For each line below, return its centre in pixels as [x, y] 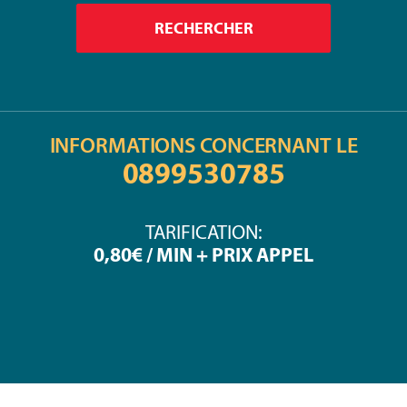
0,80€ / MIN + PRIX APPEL [203, 255]
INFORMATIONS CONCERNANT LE [203, 145]
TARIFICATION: [203, 233]
